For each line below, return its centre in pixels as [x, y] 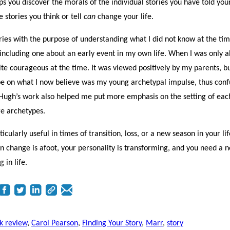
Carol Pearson [55, 224]
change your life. [126, 17]
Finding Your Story [112, 224]
